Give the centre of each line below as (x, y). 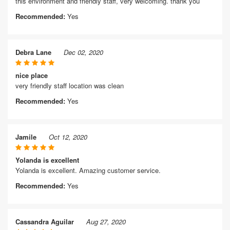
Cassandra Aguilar (45, 222)
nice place (32, 75)
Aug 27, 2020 (106, 222)
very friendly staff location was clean (70, 85)
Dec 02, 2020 (83, 52)
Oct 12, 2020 (68, 137)
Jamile (26, 137)
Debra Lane (33, 52)
